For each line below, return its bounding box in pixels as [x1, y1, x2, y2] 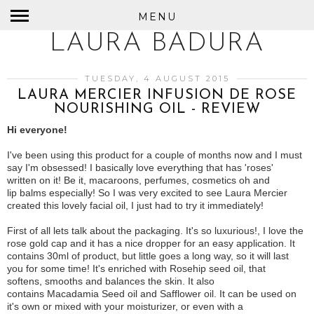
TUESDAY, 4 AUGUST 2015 [84, 74, 230, 83]
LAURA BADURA [50, 30, 264, 57]
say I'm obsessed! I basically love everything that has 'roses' [7, 162, 273, 173]
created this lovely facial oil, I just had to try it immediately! [7, 200, 264, 211]
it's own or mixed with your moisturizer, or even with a [7, 301, 243, 312]
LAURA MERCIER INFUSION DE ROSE [18, 88, 296, 102]
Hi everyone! [7, 124, 67, 135]
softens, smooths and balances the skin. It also [7, 275, 214, 287]
